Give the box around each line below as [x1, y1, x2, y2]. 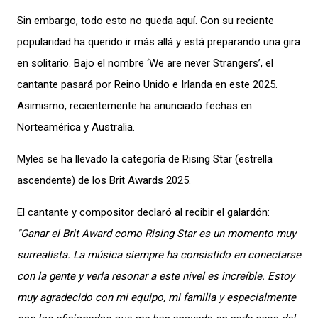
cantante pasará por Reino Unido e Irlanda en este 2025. [17, 78, 278, 91]
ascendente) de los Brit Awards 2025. [17, 174, 191, 187]
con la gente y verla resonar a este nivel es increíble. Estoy [17, 270, 295, 283]
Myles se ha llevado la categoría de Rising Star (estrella [17, 153, 273, 165]
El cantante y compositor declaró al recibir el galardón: [17, 206, 270, 219]
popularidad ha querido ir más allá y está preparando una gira [17, 35, 300, 48]
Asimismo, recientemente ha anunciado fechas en [17, 99, 252, 112]
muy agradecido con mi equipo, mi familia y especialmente [17, 291, 296, 304]
